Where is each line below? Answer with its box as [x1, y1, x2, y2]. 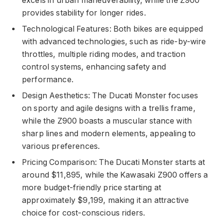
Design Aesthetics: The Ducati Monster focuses [22, 91, 199, 100]
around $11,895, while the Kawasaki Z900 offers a [22, 170, 208, 180]
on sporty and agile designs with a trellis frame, [22, 103, 196, 113]
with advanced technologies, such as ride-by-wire [22, 36, 206, 46]
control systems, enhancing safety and [22, 62, 166, 72]
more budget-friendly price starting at [22, 182, 162, 192]
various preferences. [22, 141, 100, 151]
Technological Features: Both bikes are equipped [22, 24, 203, 34]
